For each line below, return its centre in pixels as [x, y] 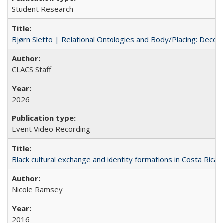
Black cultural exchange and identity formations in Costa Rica [115, 159]
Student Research [43, 9]
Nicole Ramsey [37, 189]
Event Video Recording [51, 129]
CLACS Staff [32, 69]
